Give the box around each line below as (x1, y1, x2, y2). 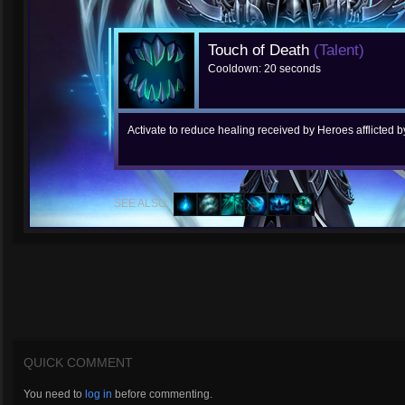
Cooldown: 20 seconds (208, 62, 321, 75)
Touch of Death (208, 42, 314, 59)
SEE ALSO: (114, 197, 169, 210)
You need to (24, 388, 85, 400)
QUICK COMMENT (24, 355, 133, 370)
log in (85, 388, 112, 400)
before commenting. (112, 388, 212, 400)
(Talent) (314, 42, 364, 59)
